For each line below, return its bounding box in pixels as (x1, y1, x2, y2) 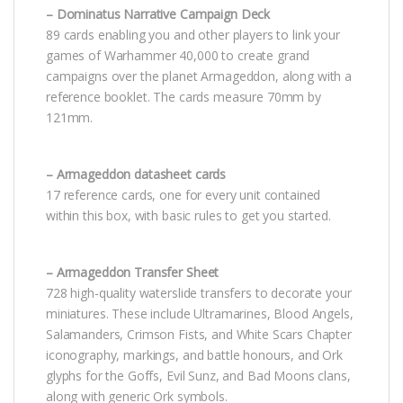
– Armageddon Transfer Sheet (46, 263, 219, 281)
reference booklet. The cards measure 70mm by (46, 87, 321, 105)
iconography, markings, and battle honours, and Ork (46, 345, 343, 363)
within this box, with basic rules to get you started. (46, 206, 331, 224)
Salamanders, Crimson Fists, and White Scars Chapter (46, 325, 352, 343)
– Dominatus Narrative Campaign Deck (46, 4, 271, 22)
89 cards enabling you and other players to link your (46, 25, 340, 43)
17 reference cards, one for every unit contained (46, 185, 321, 203)
